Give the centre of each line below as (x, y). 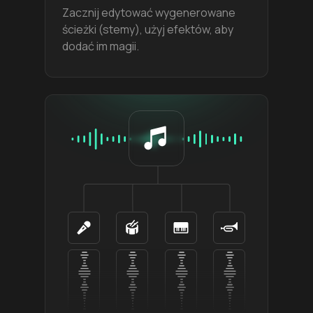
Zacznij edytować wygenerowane (149, 13)
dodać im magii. (101, 46)
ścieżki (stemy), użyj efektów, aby (148, 30)
